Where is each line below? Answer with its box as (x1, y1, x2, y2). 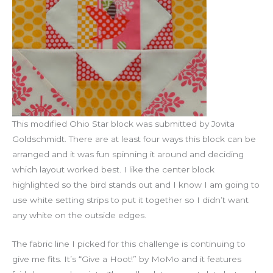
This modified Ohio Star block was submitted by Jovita (12, 119, 235, 129)
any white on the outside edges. (12, 210, 146, 221)
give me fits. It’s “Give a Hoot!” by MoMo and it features (12, 254, 241, 264)
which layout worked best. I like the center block (12, 165, 214, 175)
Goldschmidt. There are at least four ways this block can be (12, 134, 256, 144)
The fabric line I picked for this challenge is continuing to (12, 239, 246, 249)
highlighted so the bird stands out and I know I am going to (12, 180, 260, 190)
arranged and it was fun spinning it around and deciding (12, 149, 244, 160)
